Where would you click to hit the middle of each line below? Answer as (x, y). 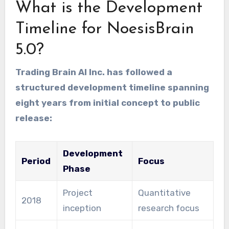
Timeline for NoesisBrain (105, 29)
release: (33, 118)
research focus (168, 208)
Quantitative (164, 192)
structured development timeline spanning (112, 87)
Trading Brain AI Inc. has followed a (94, 72)
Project (77, 192)
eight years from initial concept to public (107, 102)
